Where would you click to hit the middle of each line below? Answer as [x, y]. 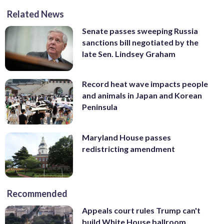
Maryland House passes [126, 137]
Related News [35, 14]
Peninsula [100, 107]
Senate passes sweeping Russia [140, 30]
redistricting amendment [128, 148]
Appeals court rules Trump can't [141, 210]
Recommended [37, 194]
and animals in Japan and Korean [142, 95]
